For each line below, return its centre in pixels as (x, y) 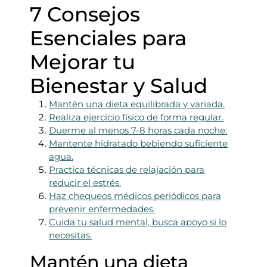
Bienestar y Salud (119, 86)
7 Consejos (85, 14)
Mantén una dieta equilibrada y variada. (137, 104)
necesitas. (70, 235)
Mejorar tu (83, 62)
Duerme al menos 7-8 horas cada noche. (138, 130)
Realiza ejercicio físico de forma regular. (136, 117)
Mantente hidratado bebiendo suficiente (138, 143)
